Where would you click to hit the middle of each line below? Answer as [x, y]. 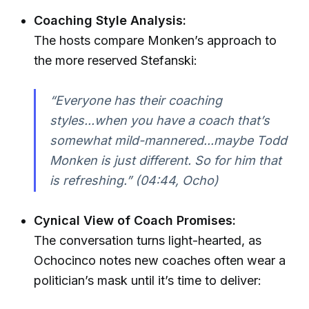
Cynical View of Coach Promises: [135, 220]
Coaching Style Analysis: [110, 21]
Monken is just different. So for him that [165, 161]
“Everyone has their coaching [136, 101]
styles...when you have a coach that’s [159, 121]
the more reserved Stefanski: [116, 61]
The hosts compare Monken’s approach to [156, 41]
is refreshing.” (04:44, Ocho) [134, 181]
